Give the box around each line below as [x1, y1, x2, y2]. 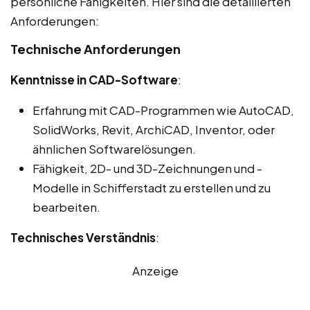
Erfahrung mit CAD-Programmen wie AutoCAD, [33, 102, 294, 118]
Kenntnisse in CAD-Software [10, 72, 178, 88]
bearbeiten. [33, 199, 100, 215]
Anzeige [131, 263, 179, 279]
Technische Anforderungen [10, 41, 181, 57]
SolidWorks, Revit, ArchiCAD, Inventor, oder [33, 122, 275, 138]
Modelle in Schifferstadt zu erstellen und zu [33, 180, 271, 196]
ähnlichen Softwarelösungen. [33, 141, 196, 157]
